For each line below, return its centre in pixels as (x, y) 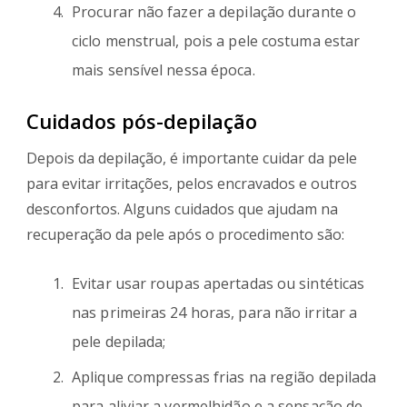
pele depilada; (119, 342)
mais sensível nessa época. (164, 69)
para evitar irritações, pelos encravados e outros (192, 184)
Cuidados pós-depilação (142, 120)
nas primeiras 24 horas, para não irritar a (215, 313)
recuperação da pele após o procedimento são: (185, 235)
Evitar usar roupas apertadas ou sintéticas (218, 284)
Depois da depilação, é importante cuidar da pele (192, 159)
